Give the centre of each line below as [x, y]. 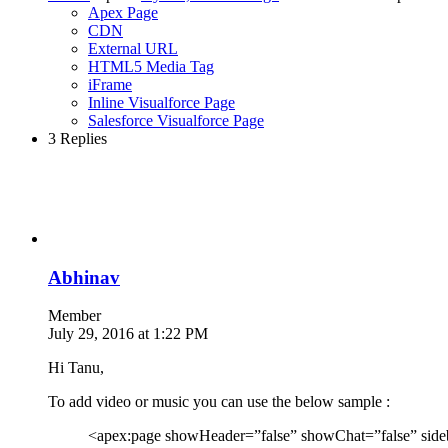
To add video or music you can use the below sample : [219, 402]
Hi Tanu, [76, 368]
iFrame [110, 84]
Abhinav [84, 277]
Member [74, 316]
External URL [133, 48]
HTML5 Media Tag [151, 66]
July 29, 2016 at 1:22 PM [128, 334]
